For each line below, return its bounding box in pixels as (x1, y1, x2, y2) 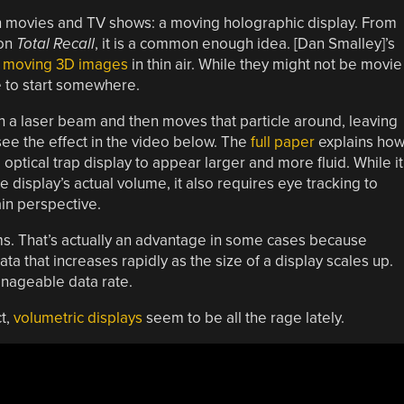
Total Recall (15, 33, 95, 53)
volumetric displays (13, 308, 142, 327)
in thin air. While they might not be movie (127, 54, 402, 74)
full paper (250, 132, 315, 151)
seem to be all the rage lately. (142, 308, 344, 327)
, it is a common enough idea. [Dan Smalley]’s (94, 33, 395, 53)
